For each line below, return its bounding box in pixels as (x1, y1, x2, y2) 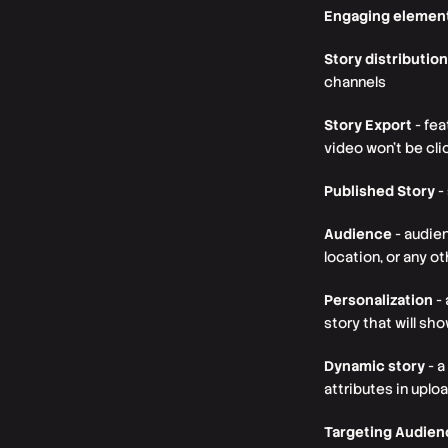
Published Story (324, 182, 435, 200)
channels (324, 73, 386, 91)
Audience (324, 225, 392, 243)
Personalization (324, 291, 433, 309)
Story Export (324, 116, 412, 134)
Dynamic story (324, 357, 425, 375)
